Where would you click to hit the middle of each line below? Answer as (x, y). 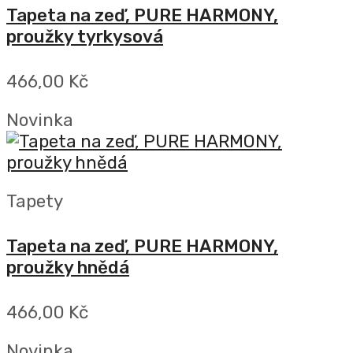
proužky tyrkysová (85, 36)
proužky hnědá (68, 268)
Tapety (35, 202)
